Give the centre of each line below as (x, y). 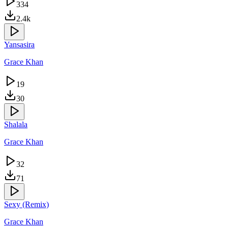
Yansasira (19, 44)
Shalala (16, 124)
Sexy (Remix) (26, 204)
